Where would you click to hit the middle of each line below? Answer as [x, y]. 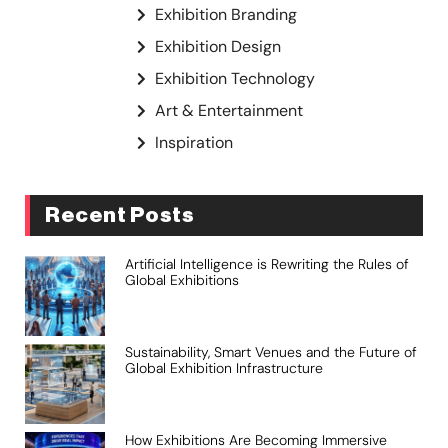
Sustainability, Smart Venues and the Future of [270, 351]
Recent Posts [119, 216]
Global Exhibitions [181, 280]
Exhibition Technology [235, 79]
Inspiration [194, 143]
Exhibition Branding [226, 15]
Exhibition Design [218, 47]
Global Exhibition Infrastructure [223, 367]
